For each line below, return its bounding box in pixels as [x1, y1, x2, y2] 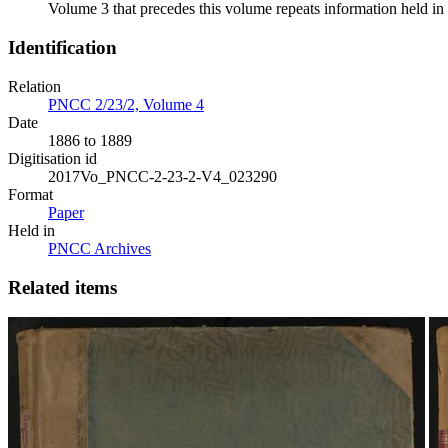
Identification [8, 37, 117, 59]
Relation [8, 77, 61, 95]
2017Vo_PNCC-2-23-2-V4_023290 [48, 167, 277, 185]
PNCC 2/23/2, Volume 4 [48, 95, 204, 113]
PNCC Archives [48, 239, 151, 257]
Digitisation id [8, 149, 97, 167]
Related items [8, 276, 117, 298]
